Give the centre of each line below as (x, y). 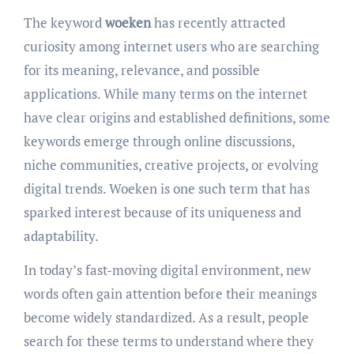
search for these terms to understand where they (168, 341)
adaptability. (61, 236)
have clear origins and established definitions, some (177, 118)
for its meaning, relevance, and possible (141, 70)
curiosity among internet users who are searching (171, 47)
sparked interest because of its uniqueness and (162, 213)
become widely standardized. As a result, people (166, 318)
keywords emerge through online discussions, (159, 141)
